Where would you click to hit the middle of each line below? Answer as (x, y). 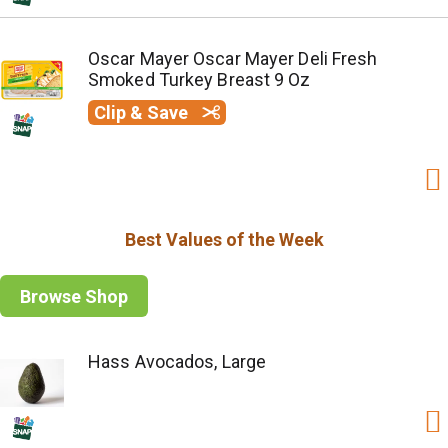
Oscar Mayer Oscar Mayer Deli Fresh (233, 58)
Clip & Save (143, 112)
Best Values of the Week (224, 239)
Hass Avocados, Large (177, 361)
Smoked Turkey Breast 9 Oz (199, 79)
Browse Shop (74, 296)
